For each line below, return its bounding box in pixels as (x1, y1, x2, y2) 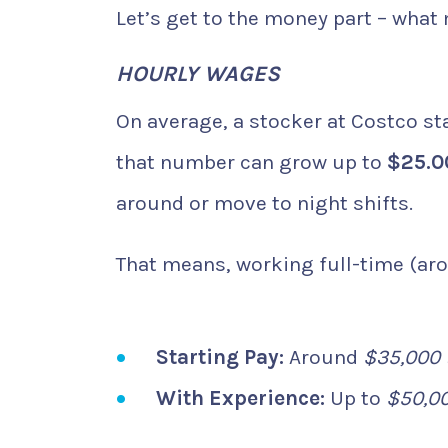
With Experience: (156, 385, 325, 410)
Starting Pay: (156, 344, 284, 369)
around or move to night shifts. (116, 191, 413, 216)
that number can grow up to (116, 150, 387, 175)
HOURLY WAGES (116, 61, 280, 88)
